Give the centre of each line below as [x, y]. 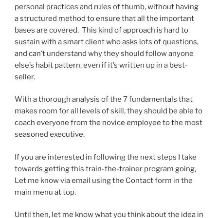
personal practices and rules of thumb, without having [107, 7]
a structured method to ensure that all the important [104, 18]
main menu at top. [45, 192]
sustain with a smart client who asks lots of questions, [107, 42]
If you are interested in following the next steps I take [106, 157]
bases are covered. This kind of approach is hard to [101, 30]
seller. [25, 77]
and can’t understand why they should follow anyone [104, 53]
